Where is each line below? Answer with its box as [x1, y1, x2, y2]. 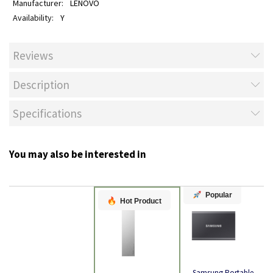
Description [13, 77, 69, 92]
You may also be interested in [9, 147, 146, 161]
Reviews [13, 48, 53, 63]
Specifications [13, 105, 82, 121]
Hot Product [120, 196, 161, 205]
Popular [205, 190, 232, 199]
